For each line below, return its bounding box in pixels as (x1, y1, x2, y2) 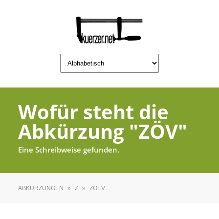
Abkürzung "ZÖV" (18, 118, 188, 145)
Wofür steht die (18, 98, 169, 125)
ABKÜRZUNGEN (18, 185, 64, 192)
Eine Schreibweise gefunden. (18, 145, 120, 154)
